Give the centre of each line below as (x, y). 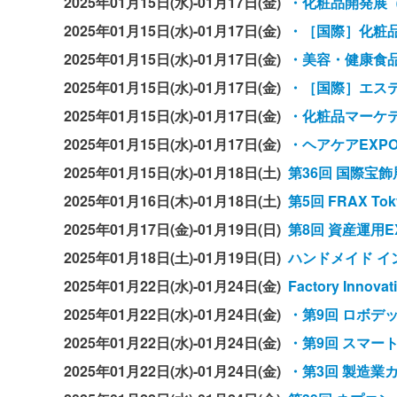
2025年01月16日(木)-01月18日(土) (176, 201)
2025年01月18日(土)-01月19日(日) (176, 258)
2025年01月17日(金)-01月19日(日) (176, 230)
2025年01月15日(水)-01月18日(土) (176, 173)
